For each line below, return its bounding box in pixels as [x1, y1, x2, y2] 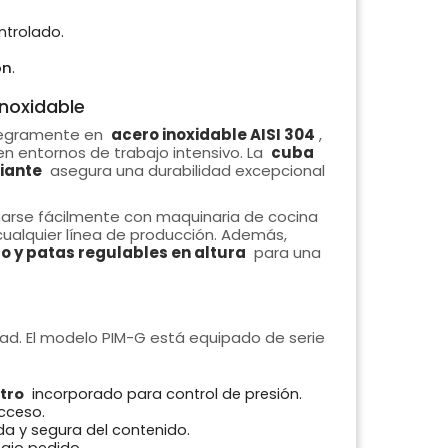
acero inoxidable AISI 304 [110, 124, 315, 146]
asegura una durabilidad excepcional [45, 160, 325, 182]
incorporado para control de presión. [27, 384, 302, 405]
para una [249, 242, 321, 264]
